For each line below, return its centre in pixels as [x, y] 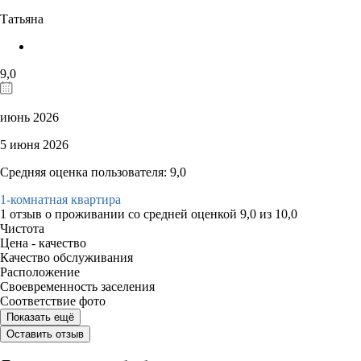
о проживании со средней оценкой [143, 214]
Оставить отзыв [45, 334]
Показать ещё [40, 317]
